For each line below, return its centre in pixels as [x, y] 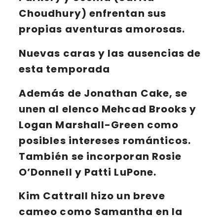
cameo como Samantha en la [101, 212]
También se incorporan [85, 156]
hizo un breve [127, 196]
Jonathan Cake [126, 93]
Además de [51, 93]
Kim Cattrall [54, 196]
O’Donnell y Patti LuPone [86, 172]
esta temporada [65, 69]
